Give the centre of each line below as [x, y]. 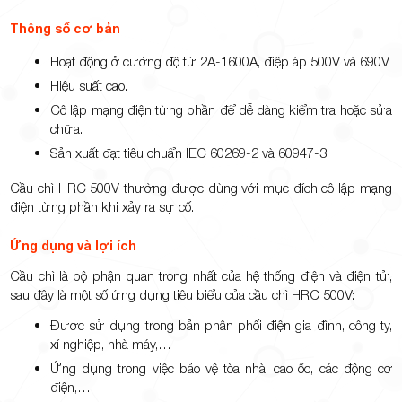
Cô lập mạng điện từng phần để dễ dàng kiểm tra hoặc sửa [221, 110]
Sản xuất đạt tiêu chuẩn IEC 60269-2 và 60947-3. [190, 153]
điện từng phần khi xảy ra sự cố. [102, 207]
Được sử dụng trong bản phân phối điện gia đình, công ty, [221, 325]
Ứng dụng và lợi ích [74, 246]
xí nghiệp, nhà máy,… [111, 344]
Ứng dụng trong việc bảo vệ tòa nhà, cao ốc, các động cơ [221, 368]
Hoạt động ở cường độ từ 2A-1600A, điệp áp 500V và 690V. [221, 61]
